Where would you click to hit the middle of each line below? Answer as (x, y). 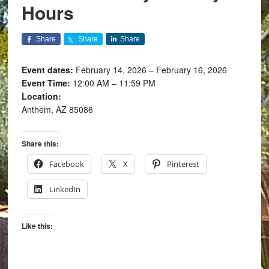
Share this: (40, 144)
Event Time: (47, 83)
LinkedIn (65, 189)
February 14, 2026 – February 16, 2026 (150, 70)
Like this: (37, 226)
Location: (41, 96)
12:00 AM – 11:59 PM (114, 83)
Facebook (66, 164)
